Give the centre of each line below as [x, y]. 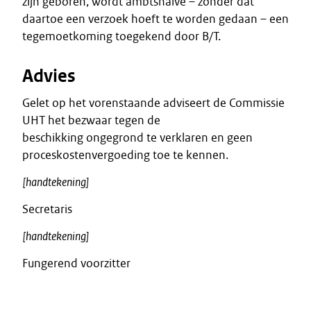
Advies [49, 76]
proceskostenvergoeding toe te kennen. [125, 155]
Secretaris [47, 209]
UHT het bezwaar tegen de [91, 120]
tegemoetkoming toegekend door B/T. [121, 36]
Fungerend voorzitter [76, 263]
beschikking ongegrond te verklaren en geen [137, 137]
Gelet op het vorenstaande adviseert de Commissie [153, 103]
